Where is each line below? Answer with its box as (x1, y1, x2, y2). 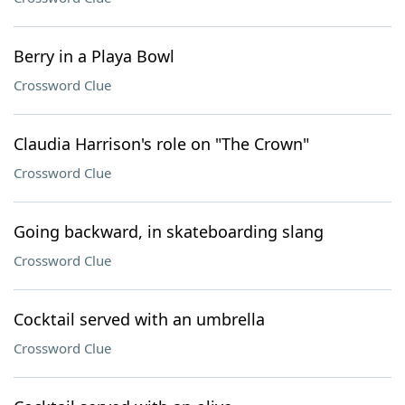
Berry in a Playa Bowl (14, 45, 174, 67)
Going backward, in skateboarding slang (14, 221, 324, 242)
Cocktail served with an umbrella (14, 308, 265, 330)
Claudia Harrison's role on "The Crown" (14, 133, 309, 155)
